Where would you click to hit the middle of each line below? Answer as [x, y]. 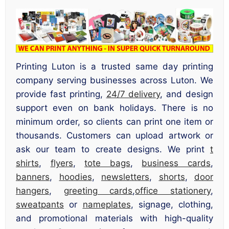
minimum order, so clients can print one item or [114, 122]
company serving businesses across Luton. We [114, 81]
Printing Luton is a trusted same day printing [114, 67]
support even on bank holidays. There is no [114, 108]
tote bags [107, 163]
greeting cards [98, 191]
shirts [27, 163]
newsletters [125, 177]
